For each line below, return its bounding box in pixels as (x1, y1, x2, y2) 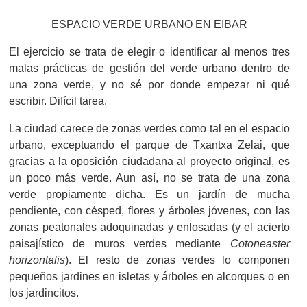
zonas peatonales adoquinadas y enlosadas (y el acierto (9, 220, 290, 233)
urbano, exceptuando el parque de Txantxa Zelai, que (9, 138, 290, 151)
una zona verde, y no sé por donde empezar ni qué (9, 77, 290, 90)
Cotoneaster (230, 236, 290, 249)
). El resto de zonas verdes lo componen (65, 253, 290, 266)
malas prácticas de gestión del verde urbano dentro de (9, 61, 290, 74)
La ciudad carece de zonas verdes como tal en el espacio (9, 121, 290, 134)
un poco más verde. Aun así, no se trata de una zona (9, 171, 290, 184)
